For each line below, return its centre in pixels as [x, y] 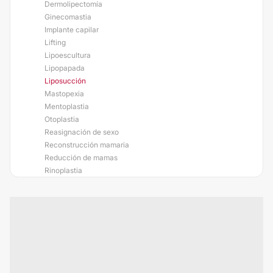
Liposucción [65, 81]
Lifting [55, 42]
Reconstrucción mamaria [87, 145]
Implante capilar [72, 30]
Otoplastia [62, 119]
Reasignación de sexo [82, 132]
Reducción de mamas [81, 158]
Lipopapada [65, 68]
